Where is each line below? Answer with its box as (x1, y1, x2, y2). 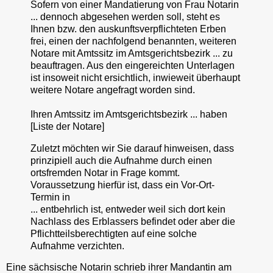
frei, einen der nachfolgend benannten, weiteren (30, 35, 236, 46)
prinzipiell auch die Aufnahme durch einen (30, 155, 212, 166)
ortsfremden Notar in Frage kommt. (30, 167, 180, 178)
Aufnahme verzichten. (30, 240, 124, 251)
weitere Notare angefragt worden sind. (30, 84, 200, 95)
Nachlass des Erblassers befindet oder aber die (30, 216, 235, 227)
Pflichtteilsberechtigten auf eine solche (30, 228, 197, 239)
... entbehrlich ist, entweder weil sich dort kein (30, 204, 225, 214)
